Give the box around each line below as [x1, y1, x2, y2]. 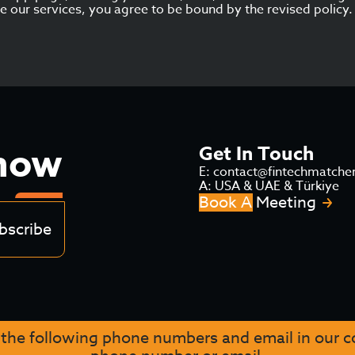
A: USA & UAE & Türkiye [199, 177, 339, 196]
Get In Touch [199, 140, 314, 168]
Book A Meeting [199, 191, 316, 214]
